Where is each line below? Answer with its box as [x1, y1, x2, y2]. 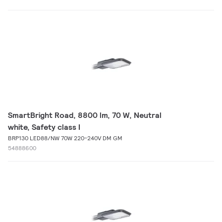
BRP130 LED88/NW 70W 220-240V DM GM [8, 134, 122, 142]
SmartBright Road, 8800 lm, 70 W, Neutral [8, 110, 162, 120]
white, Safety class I [8, 122, 80, 132]
